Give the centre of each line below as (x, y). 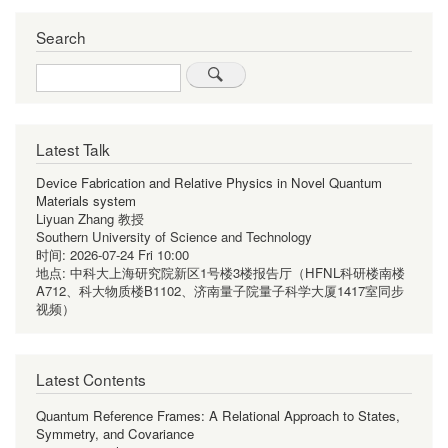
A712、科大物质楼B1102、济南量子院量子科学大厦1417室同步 (220, 290)
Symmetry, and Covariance (115, 433)
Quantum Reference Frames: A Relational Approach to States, (218, 415)
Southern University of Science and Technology (174, 236)
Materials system (86, 200)
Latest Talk (73, 148)
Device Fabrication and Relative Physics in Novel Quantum (209, 182)
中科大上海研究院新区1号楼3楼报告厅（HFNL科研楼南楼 (237, 272)
